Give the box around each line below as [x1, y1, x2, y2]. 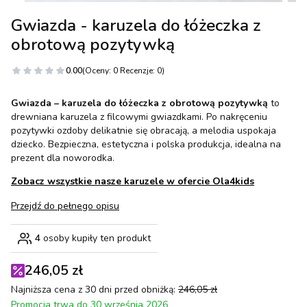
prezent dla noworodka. [11, 151, 114, 165]
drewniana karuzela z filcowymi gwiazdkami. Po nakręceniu [11, 110, 267, 124]
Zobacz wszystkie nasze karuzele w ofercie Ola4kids [11, 175, 254, 188]
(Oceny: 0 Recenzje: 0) [82, 65, 164, 77]
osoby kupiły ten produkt [40, 232, 151, 245]
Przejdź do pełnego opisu [11, 199, 119, 213]
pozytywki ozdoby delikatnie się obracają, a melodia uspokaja [11, 124, 276, 138]
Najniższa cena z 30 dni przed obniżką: [11, 283, 175, 297]
